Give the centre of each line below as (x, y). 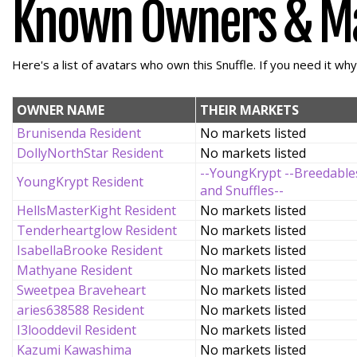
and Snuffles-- (242, 190)
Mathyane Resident (75, 270)
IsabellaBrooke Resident (90, 250)
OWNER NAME (61, 110)
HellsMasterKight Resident (96, 210)
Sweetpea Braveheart (81, 290)
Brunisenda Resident (79, 133)
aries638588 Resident (80, 310)
